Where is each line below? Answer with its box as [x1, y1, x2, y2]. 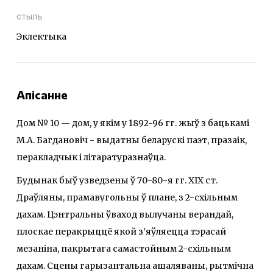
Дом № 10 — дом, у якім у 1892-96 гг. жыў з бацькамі [16, 117, 249, 129]
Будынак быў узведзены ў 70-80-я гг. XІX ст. [16, 174, 218, 186]
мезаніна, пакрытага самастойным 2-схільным [16, 243, 231, 254]
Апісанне [16, 87, 68, 102]
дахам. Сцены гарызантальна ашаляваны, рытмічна [16, 260, 253, 271]
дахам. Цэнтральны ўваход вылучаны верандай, [16, 208, 233, 220]
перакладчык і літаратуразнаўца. [16, 151, 168, 163]
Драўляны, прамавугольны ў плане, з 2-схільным [16, 191, 238, 203]
